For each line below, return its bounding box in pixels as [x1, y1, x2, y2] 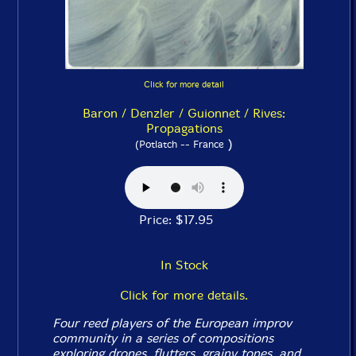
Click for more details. [120, 287, 248, 303]
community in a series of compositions [52, 330, 274, 346]
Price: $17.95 [139, 211, 229, 227]
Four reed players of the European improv [52, 315, 292, 331]
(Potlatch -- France [135, 137, 224, 150]
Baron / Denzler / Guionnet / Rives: [83, 105, 285, 121]
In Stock [160, 257, 208, 273]
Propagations [145, 120, 222, 136]
